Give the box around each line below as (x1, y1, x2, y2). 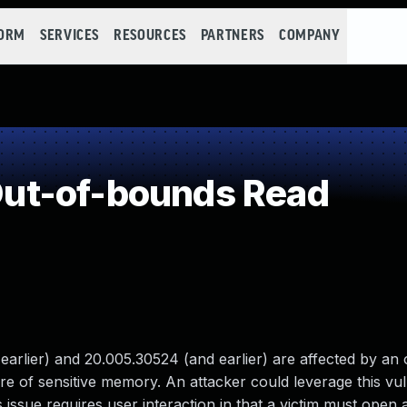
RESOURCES (114, 28, 186, 44)
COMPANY (278, 28, 341, 44)
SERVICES (39, 28, 100, 44)
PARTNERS (200, 28, 264, 44)
